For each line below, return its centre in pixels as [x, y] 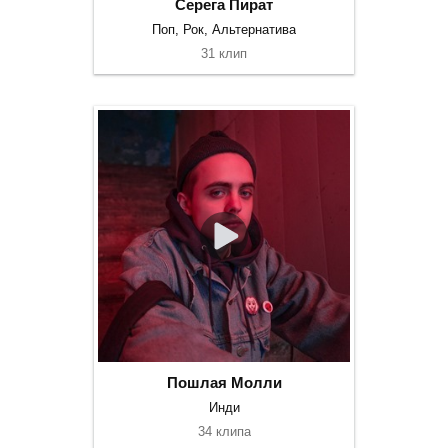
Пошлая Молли [224, 382]
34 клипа [224, 431]
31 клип [224, 53]
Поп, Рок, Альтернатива [224, 29]
